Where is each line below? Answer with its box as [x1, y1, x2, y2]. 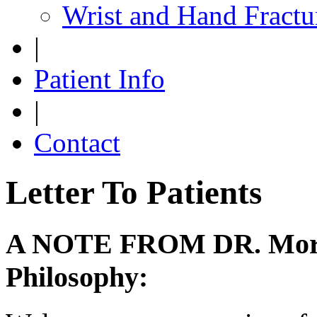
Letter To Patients [6, 174, 262, 212]
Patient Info [34, 64, 165, 94]
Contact [34, 127, 120, 158]
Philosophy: [6, 260, 148, 293]
